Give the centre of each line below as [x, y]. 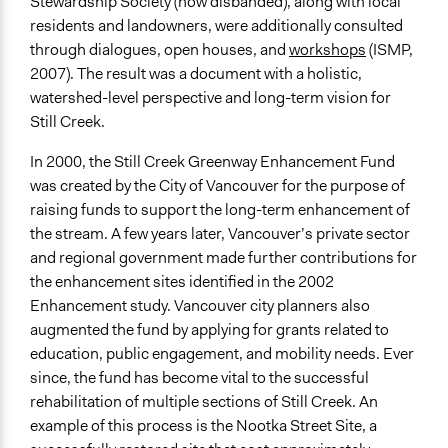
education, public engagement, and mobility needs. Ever [222, 354]
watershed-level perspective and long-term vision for [210, 98]
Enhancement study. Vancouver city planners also [200, 306]
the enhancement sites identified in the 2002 [182, 282]
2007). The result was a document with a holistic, [196, 74]
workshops [327, 50]
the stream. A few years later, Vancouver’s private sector [220, 234]
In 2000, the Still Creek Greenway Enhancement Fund [212, 162]
